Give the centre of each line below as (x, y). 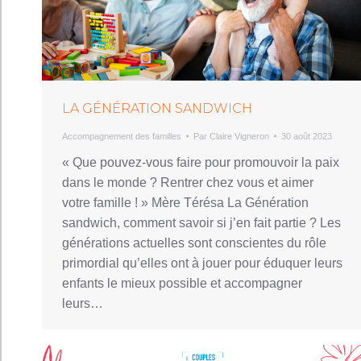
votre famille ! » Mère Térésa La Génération (185, 202)
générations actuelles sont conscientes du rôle (194, 243)
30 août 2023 (307, 136)
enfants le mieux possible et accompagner (182, 283)
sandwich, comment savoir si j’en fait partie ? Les (201, 222)
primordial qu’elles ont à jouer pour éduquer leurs (202, 263)
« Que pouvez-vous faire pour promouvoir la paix (201, 162)
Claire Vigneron (239, 136)
